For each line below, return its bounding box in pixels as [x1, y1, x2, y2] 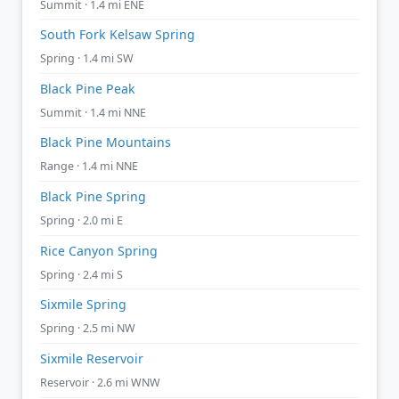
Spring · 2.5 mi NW [40, 321, 135, 337]
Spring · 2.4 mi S [40, 266, 123, 282]
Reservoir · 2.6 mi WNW [40, 374, 160, 390]
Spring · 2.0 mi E [40, 212, 123, 228]
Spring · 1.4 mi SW [40, 51, 134, 67]
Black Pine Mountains [40, 134, 171, 151]
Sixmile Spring [40, 296, 126, 313]
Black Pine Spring [40, 187, 146, 205]
